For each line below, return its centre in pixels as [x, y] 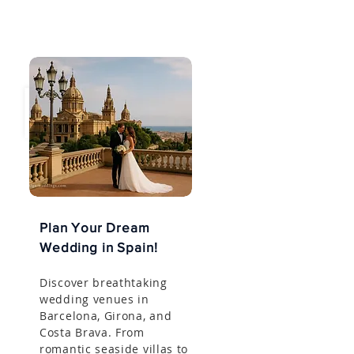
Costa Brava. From [92, 332]
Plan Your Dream [95, 227]
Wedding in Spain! [99, 247]
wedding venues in [94, 299]
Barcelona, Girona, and [106, 316]
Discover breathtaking [104, 282]
